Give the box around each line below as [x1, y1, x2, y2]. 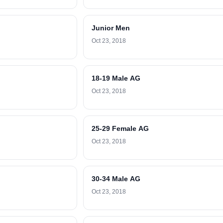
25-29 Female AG [92, 124, 149, 132]
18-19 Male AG [92, 74, 140, 82]
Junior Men [92, 24, 130, 32]
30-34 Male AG [92, 175, 140, 183]
